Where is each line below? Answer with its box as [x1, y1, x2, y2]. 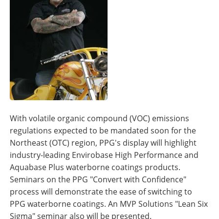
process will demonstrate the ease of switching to [10, 186, 192, 197]
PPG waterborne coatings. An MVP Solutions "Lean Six [10, 198, 208, 209]
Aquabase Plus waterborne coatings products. [10, 162, 180, 173]
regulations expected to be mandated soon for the [10, 125, 196, 136]
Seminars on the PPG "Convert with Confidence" [10, 174, 186, 185]
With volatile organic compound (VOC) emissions [10, 113, 189, 124]
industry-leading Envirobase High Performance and [10, 150, 198, 160]
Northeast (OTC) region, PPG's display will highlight [10, 137, 197, 148]
